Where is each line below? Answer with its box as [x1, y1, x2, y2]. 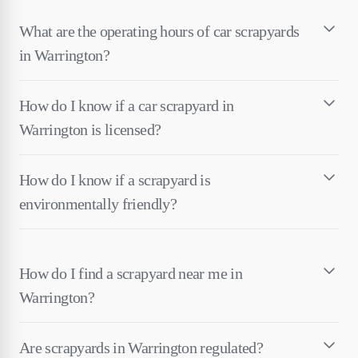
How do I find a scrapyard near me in [19, 264, 242, 282]
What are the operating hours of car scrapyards [19, 22, 300, 40]
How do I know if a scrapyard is [19, 170, 211, 189]
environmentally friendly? [19, 194, 177, 213]
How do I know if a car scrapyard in [19, 96, 234, 114]
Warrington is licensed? [19, 120, 161, 138]
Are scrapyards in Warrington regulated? [19, 338, 264, 356]
